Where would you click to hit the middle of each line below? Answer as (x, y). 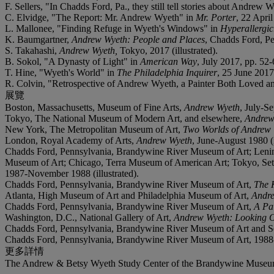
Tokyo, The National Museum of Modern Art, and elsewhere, (125, 118)
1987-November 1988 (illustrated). (72, 173)
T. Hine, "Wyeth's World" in (61, 72)
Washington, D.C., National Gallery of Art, (89, 217)
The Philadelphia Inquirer (167, 72)
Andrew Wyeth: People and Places (138, 39)
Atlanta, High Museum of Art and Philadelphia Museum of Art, (128, 195)
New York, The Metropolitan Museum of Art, (94, 129)
